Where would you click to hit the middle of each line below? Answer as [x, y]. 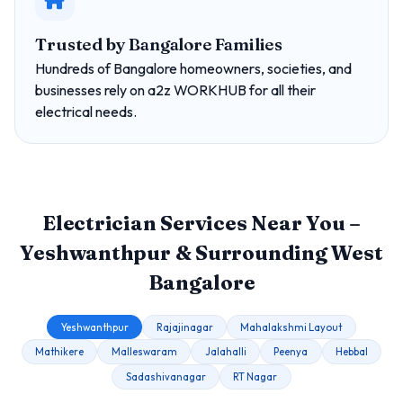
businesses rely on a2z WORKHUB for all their [176, 90]
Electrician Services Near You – [201, 223]
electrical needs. [86, 112]
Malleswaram [144, 352]
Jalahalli [225, 352]
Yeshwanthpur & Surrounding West [201, 252]
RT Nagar [255, 376]
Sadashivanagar [166, 376]
